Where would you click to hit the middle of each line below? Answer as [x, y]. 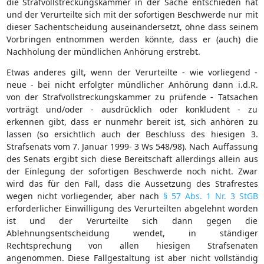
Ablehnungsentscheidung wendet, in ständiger [132, 233]
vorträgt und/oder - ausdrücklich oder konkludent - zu [132, 109]
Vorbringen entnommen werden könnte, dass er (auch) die [132, 39]
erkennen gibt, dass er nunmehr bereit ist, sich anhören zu [132, 121]
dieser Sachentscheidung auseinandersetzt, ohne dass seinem [132, 27]
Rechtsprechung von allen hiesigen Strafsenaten [132, 245]
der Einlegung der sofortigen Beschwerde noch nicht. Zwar [132, 171]
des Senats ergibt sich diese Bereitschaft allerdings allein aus [132, 159]
